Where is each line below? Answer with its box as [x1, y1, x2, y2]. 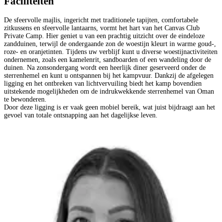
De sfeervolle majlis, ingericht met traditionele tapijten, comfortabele [4, 16, 198, 24]
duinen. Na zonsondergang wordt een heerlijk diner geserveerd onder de [4, 63, 206, 71]
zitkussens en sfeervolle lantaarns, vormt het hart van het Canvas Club [4, 24, 200, 32]
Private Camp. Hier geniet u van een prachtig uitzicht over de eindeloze [4, 32, 205, 40]
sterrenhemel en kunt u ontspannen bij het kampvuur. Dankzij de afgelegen [4, 71, 214, 79]
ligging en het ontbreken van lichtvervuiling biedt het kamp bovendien [4, 79, 202, 87]
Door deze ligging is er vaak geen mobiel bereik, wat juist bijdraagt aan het [4, 103, 215, 111]
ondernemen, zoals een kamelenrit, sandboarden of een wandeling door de [4, 55, 211, 63]
